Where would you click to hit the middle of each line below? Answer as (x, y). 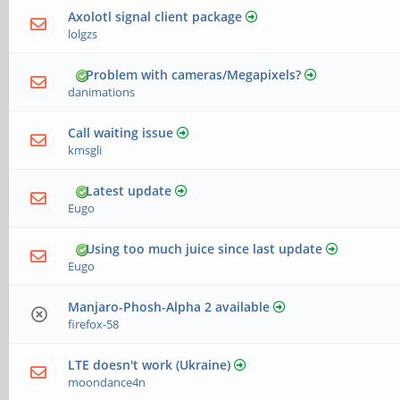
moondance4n (107, 383)
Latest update (129, 191)
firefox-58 (94, 325)
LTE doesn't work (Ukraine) (150, 365)
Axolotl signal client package (155, 17)
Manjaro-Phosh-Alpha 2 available (169, 307)
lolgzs (83, 34)
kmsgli (85, 150)
